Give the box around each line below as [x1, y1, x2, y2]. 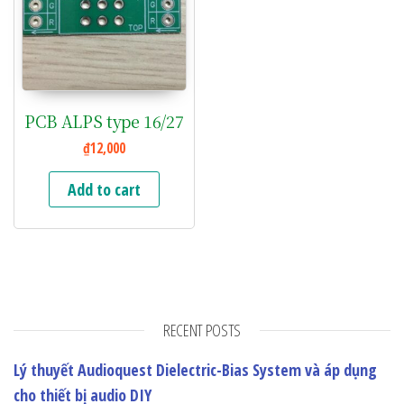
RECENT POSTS [163, 318, 241, 341]
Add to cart [67, 178, 141, 200]
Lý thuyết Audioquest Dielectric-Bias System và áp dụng [14, 358, 377, 381]
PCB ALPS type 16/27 [24, 109, 184, 133]
